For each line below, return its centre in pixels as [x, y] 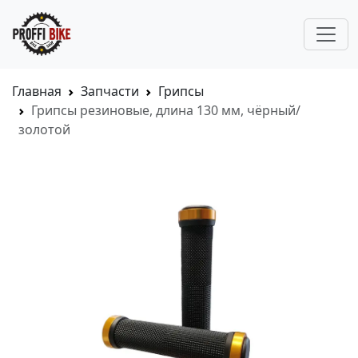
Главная [37, 91]
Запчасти [110, 91]
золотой [44, 129]
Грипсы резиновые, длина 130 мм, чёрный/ [166, 110]
